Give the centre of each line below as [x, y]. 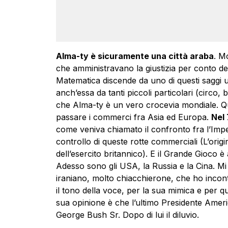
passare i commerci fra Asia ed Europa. [133, 117]
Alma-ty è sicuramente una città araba [135, 56]
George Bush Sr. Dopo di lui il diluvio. [127, 215]
